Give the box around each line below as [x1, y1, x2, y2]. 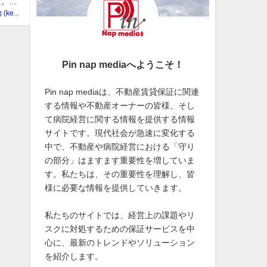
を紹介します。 [45, 252, 104, 260]
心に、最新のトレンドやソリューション [45, 238, 195, 247]
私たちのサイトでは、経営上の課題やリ [45, 210, 195, 219]
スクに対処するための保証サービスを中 [45, 224, 195, 233]
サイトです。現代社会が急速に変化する [45, 128, 195, 137]
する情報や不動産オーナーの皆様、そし [45, 101, 195, 110]
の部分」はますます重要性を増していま [45, 156, 195, 164]
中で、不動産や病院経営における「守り [45, 142, 195, 151]
